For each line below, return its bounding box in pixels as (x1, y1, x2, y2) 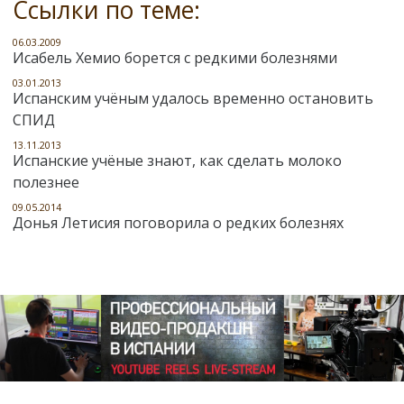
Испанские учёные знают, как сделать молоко (13, 151, 342, 171)
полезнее (13, 172, 79, 193)
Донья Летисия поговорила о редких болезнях (13, 213, 344, 234)
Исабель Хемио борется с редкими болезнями (13, 48, 337, 69)
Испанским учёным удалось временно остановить (13, 88, 373, 109)
